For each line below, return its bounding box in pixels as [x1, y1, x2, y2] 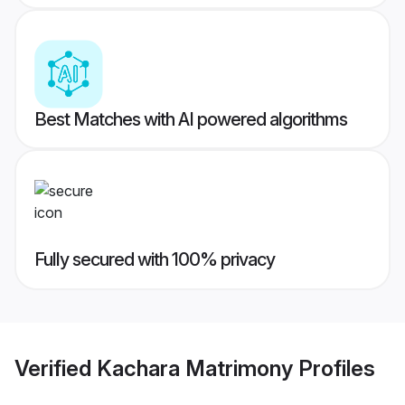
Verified [14, 354, 97, 381]
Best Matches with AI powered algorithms [34, 108, 347, 131]
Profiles [293, 354, 375, 381]
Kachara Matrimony [97, 354, 293, 381]
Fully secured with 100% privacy [34, 249, 275, 271]
